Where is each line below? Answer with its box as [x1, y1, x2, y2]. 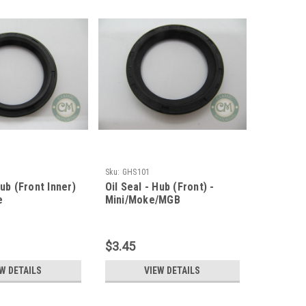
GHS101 [122, 167, 150, 178]
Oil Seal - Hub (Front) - [105, 180, 214, 194]
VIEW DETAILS [144, 265, 201, 277]
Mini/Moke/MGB [105, 193, 180, 207]
